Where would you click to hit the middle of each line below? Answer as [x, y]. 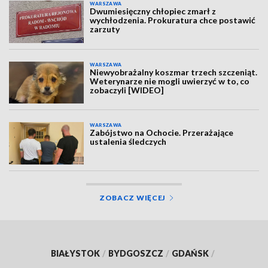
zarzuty [105, 29]
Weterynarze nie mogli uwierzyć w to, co [170, 81]
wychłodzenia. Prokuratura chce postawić [173, 20]
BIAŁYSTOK [75, 253]
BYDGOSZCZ [136, 253]
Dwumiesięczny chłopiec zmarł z [153, 11]
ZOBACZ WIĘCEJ [133, 197]
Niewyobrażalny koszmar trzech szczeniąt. [174, 72]
